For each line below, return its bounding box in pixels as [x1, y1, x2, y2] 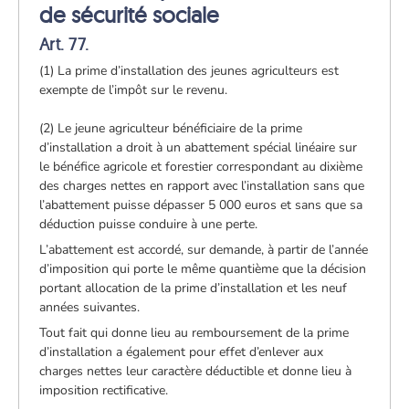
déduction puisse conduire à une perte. [39, 215, 258, 233]
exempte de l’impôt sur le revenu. [39, 80, 228, 99]
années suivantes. [39, 298, 141, 316]
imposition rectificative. [39, 381, 169, 399]
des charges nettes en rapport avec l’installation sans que [39, 176, 365, 194]
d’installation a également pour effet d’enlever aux [39, 342, 324, 361]
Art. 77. [39, 33, 89, 55]
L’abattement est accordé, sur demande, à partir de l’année [39, 240, 369, 258]
